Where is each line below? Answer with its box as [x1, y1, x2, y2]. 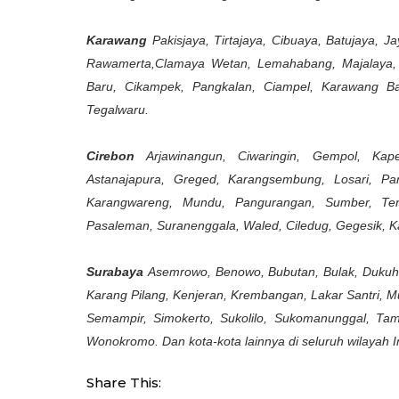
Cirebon [86, 149, 134, 163]
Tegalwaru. [86, 102, 149, 117]
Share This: [86, 374, 161, 391]
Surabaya [86, 265, 143, 279]
